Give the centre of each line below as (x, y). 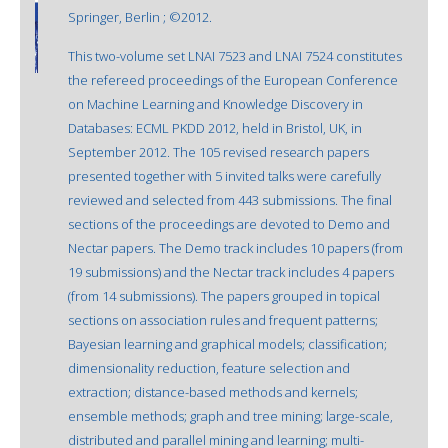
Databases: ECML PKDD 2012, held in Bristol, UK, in (215, 127)
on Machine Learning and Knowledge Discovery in (215, 103)
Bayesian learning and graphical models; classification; (227, 343)
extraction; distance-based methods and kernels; (213, 391)
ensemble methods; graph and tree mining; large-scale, (230, 415)
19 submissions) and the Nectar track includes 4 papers (231, 271)
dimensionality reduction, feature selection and (209, 367)
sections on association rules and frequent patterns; (223, 319)
